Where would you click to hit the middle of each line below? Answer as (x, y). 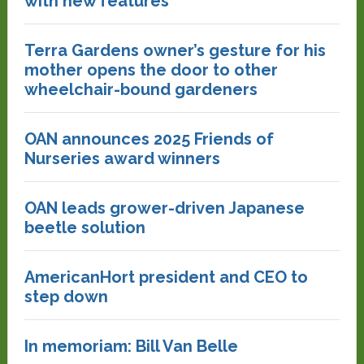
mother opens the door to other (151, 70)
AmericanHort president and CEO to (166, 277)
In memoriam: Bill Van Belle (131, 346)
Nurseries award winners (122, 158)
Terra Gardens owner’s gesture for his (175, 50)
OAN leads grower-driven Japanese (164, 208)
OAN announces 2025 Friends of (149, 139)
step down (66, 297)
